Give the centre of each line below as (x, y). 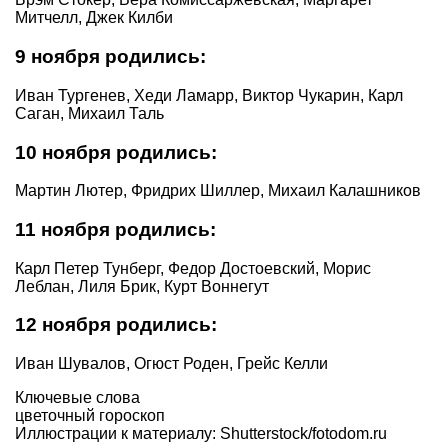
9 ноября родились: (110, 57)
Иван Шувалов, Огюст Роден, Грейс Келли (171, 364)
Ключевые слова (77, 398)
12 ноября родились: (116, 325)
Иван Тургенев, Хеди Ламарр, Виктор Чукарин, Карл (209, 95)
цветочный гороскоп (90, 416)
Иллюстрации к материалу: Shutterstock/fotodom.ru (201, 434)
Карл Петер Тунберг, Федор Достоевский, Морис (193, 268)
